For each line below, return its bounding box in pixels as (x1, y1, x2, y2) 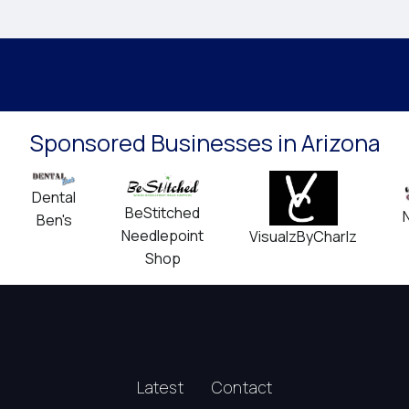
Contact (211, 376, 273, 398)
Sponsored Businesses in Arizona (28, 127, 381, 159)
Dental (32, 187, 76, 208)
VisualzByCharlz (249, 226, 357, 246)
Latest (136, 376, 184, 398)
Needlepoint (121, 225, 204, 246)
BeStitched (125, 203, 200, 224)
